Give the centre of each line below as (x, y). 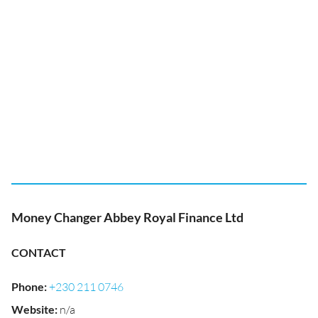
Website (33, 309)
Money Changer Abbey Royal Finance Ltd (127, 217)
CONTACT (39, 252)
